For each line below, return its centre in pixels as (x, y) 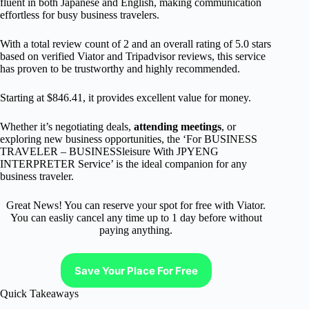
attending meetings (178, 127)
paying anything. (136, 230)
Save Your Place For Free (136, 270)
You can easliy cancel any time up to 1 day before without (136, 218)
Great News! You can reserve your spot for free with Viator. (136, 205)
